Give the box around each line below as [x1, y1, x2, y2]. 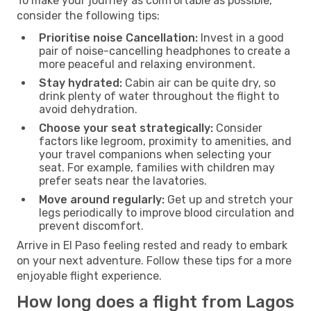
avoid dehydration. [39, 102, 137, 116]
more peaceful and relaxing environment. [39, 57, 255, 71]
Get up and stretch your [165, 192, 293, 206]
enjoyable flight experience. [17, 269, 162, 283]
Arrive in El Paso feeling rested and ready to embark [17, 238, 287, 252]
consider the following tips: [17, 8, 160, 22]
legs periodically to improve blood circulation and [39, 205, 294, 219]
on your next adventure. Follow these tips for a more [17, 253, 292, 267]
